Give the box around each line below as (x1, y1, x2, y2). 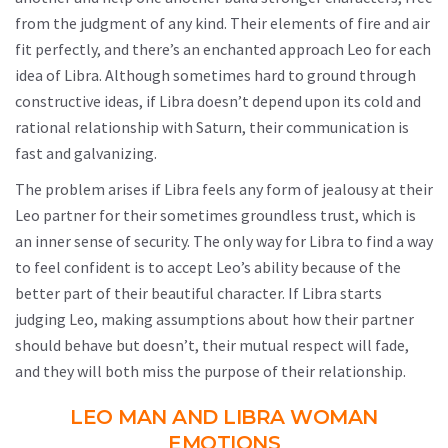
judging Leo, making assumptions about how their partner (15, 309, 414, 329)
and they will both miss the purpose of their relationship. (15, 361, 406, 381)
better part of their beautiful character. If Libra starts (15, 283, 382, 303)
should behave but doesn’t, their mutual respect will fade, (15, 335, 409, 355)
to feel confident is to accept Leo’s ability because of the (15, 257, 401, 277)
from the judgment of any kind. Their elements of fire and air (15, 13, 430, 33)
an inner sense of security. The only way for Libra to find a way (15, 231, 433, 251)
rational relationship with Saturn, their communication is (15, 117, 409, 137)
